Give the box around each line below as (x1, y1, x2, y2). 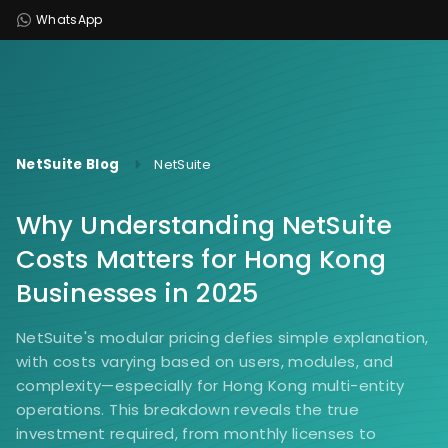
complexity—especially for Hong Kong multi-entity (16, 375, 405, 396)
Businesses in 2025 (16, 275, 258, 311)
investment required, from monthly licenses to (16, 423, 377, 444)
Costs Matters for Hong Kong (16, 241, 386, 277)
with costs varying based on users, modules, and (16, 351, 394, 372)
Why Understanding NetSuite (16, 207, 392, 243)
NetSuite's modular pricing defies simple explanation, (16, 327, 429, 348)
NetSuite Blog (16, 155, 120, 174)
